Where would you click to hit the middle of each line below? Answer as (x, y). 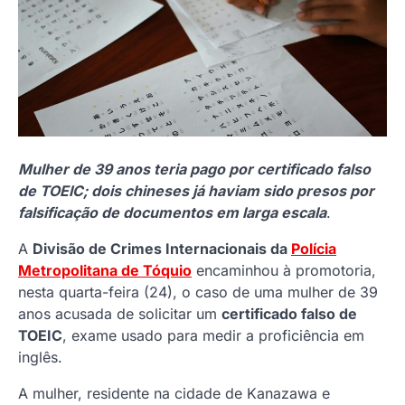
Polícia (314, 249)
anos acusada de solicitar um (120, 314)
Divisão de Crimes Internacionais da (162, 249)
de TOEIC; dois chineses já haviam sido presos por (196, 191)
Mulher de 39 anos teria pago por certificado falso (194, 170)
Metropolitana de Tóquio (105, 271)
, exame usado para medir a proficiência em (213, 336)
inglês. (40, 358)
